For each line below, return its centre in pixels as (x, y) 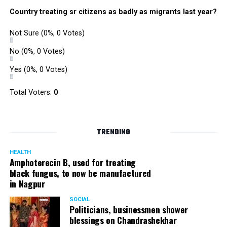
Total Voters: (31, 92)
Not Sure (25, 33)
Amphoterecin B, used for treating (73, 162)
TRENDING (113, 133)
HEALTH (20, 152)
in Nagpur (27, 183)
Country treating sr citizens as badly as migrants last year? (113, 12)
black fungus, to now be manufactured (80, 173)
